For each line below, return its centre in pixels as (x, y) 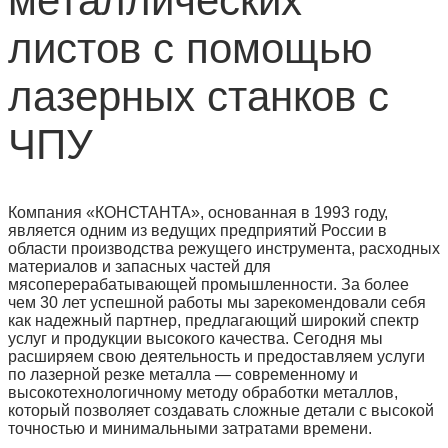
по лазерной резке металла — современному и (183, 374)
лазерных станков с (198, 96)
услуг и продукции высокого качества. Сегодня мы (195, 338)
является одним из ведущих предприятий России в (197, 230)
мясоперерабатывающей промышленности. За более (208, 284)
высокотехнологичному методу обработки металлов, (203, 392)
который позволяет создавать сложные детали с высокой (221, 410)
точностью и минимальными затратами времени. (190, 428)
